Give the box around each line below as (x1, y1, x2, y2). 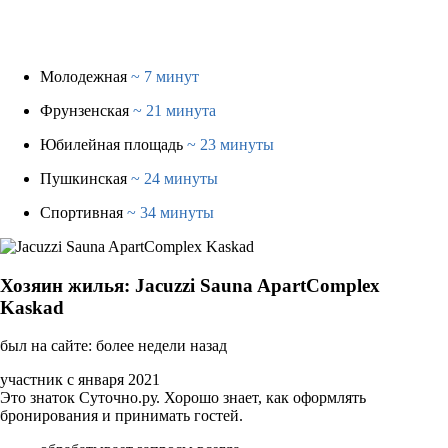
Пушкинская (40, 169, 127, 187)
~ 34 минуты (127, 203, 214, 221)
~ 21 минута (133, 101, 216, 119)
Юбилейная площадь (40, 135, 183, 153)
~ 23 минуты (187, 135, 274, 153)
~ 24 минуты (131, 169, 218, 187)
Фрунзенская (40, 101, 129, 119)
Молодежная (40, 67, 127, 85)
